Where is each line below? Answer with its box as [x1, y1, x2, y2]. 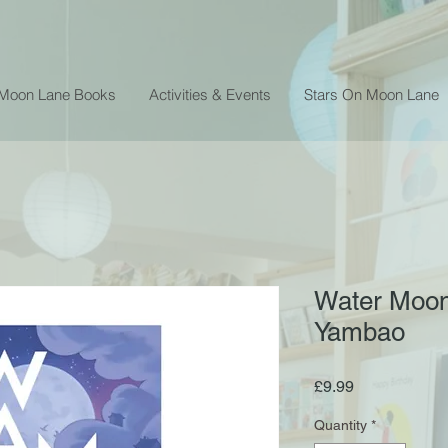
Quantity [314, 416, 367, 433]
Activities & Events [149, 84, 271, 104]
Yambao [314, 316, 405, 347]
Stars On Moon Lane [304, 84, 439, 104]
